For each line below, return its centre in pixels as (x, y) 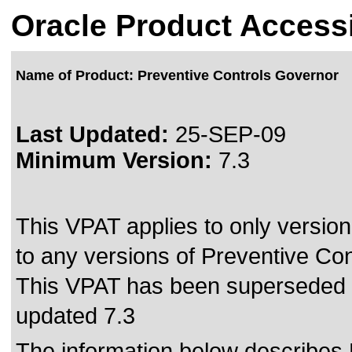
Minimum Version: (114, 160)
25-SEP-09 (227, 134)
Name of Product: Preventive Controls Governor (177, 75)
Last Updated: (92, 134)
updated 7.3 (75, 316)
